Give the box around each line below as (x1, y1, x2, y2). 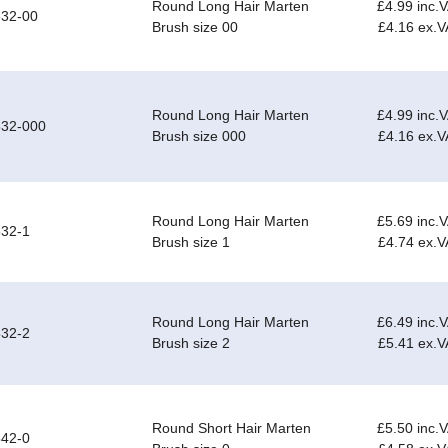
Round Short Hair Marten (152, 420, 311, 437)
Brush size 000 (152, 128, 246, 145)
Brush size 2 (152, 335, 230, 352)
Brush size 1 (152, 234, 230, 251)
